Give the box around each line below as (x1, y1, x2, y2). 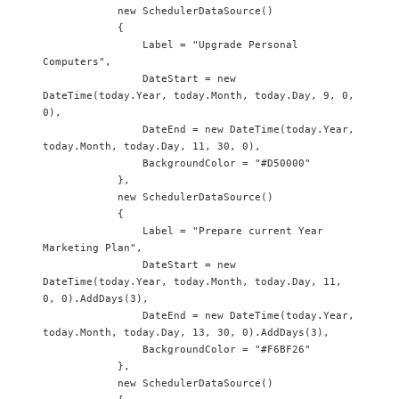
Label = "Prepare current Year (43, 225, 142, 237)
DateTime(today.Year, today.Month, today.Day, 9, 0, (43, 90, 354, 102)
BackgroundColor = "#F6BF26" (43, 344, 142, 355)
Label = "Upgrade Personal (43, 39, 142, 51)
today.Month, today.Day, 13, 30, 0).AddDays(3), (43, 327, 330, 338)
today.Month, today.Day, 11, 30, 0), (43, 141, 261, 152)
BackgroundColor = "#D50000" (43, 158, 142, 169)
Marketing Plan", (43, 242, 142, 254)
